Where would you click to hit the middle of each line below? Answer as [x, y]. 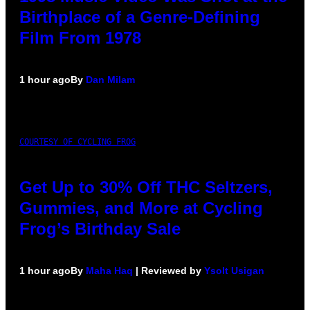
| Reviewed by [168, 270]
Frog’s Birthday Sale [100, 228]
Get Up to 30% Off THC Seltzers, [146, 187]
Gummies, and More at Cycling [141, 208]
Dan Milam [110, 79]
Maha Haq [109, 270]
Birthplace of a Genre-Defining [140, 17]
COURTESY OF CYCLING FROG [77, 142]
